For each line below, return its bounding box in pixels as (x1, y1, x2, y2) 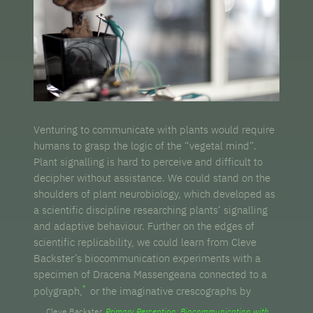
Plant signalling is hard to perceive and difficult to (34, 154, 263, 168)
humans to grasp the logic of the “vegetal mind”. (34, 138, 257, 152)
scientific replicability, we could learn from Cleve (34, 235, 257, 249)
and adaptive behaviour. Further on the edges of (34, 219, 255, 233)
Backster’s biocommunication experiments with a (34, 251, 261, 265)
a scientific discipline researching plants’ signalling (34, 203, 268, 217)
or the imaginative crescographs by (87, 284, 251, 298)
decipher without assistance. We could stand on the (34, 170, 271, 184)
